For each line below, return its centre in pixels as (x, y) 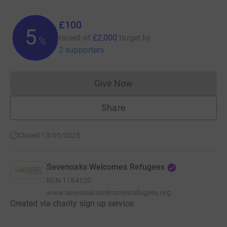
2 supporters (81, 50)
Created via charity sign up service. (73, 204)
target (130, 38)
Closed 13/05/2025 (49, 136)
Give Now (113, 84)
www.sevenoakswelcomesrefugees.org (109, 193)
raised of (75, 38)
